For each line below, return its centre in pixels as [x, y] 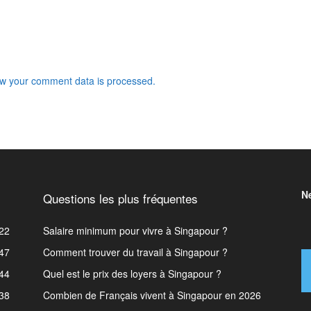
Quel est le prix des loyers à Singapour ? [132, 273]
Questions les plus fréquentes [120, 198]
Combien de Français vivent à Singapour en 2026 [152, 295]
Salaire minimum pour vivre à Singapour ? [135, 230]
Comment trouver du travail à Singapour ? [135, 252]
